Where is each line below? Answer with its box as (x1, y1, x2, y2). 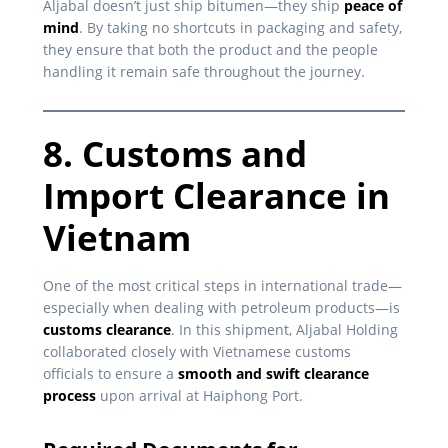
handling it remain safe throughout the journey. (43, 62, 365, 82)
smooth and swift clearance (178, 364, 369, 384)
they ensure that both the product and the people (43, 40, 378, 60)
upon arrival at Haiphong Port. (96, 386, 303, 406)
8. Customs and (43, 130, 307, 178)
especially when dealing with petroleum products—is (43, 298, 400, 318)
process (43, 386, 96, 406)
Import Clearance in (43, 172, 390, 220)
